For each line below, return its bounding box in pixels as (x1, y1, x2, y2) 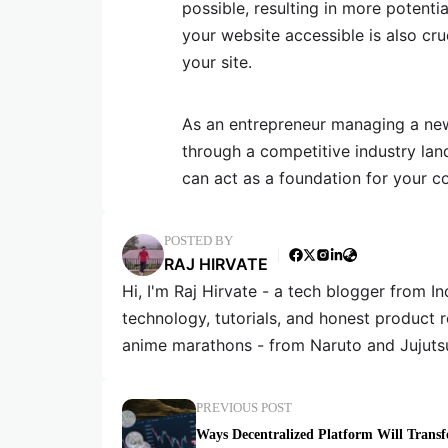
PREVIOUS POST (196, 401, 292, 416)
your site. (182, 52, 252, 73)
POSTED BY (164, 234, 233, 249)
